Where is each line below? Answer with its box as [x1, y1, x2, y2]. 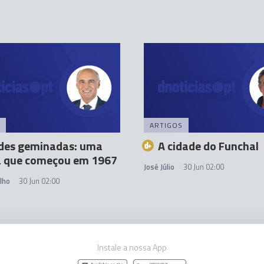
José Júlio [144, 161, 174, 173]
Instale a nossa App [97, 241, 167, 253]
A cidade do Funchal [158, 137, 259, 155]
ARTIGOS [150, 120, 183, 131]
